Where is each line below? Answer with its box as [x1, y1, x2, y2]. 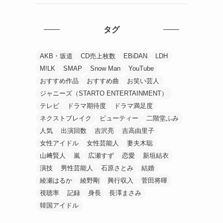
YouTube [128, 64, 154, 72]
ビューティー [100, 114, 138, 122]
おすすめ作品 [40, 77, 79, 85]
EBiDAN [123, 52, 147, 60]
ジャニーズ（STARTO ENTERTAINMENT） [40, 89, 168, 97]
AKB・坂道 [40, 52, 73, 60]
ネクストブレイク [40, 114, 92, 122]
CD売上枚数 [81, 52, 115, 60]
